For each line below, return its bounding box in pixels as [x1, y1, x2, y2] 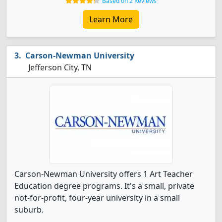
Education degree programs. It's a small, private [14, 180, 194, 191]
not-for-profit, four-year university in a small [14, 192, 180, 203]
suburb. [14, 204, 44, 215]
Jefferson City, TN [26, 62, 92, 73]
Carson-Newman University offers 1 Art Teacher [14, 168, 193, 179]
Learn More [89, 14, 133, 25]
